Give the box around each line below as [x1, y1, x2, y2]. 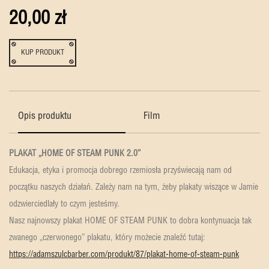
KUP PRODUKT [21, 49, 64, 56]
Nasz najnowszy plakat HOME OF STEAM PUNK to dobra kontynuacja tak [9, 217, 252, 225]
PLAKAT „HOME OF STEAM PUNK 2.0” [9, 150, 141, 158]
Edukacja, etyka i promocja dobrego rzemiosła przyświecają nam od [9, 166, 232, 175]
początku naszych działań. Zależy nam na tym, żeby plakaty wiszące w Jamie [9, 183, 258, 192]
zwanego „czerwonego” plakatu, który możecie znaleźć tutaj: [9, 234, 208, 242]
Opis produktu [18, 112, 71, 121]
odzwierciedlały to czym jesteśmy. [9, 200, 119, 208]
